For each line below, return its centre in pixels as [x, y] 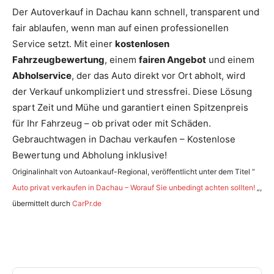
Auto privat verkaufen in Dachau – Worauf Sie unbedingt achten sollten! [134, 187]
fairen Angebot [172, 59]
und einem [230, 59]
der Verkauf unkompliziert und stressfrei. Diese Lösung [132, 91]
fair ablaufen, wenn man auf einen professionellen [120, 28]
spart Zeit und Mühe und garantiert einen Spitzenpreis [130, 107]
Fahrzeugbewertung [58, 59]
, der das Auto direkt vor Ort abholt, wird [158, 75]
